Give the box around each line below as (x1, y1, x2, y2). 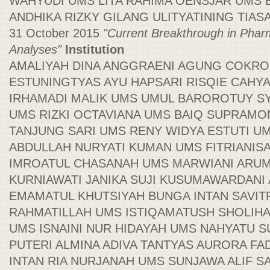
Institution (65, 43, 124, 56)
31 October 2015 (9, 27, 103, 40)
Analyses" (9, 43, 65, 56)
